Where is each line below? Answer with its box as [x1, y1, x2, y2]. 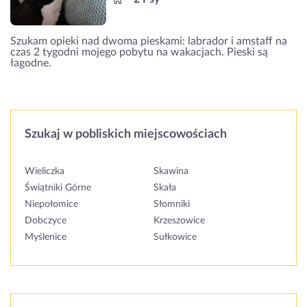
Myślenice [25, 232, 66, 242]
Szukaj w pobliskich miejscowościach [25, 127, 227, 140]
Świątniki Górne [25, 182, 91, 193]
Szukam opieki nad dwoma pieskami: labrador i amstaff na [10, 35, 287, 47]
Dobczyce [25, 215, 66, 225]
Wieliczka [25, 166, 64, 176]
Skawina [153, 166, 188, 176]
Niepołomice [25, 199, 78, 209]
